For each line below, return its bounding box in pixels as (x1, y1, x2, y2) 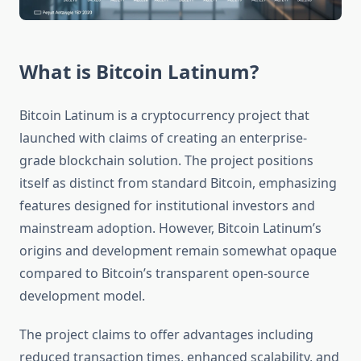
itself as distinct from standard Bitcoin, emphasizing (19, 174, 337, 193)
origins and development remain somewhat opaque (19, 242, 337, 260)
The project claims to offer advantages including (19, 326, 313, 344)
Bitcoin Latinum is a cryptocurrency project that (19, 106, 309, 125)
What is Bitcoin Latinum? (19, 58, 259, 85)
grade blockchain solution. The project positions (19, 151, 313, 170)
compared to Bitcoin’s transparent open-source (19, 264, 309, 283)
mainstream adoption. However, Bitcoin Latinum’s (19, 219, 322, 238)
